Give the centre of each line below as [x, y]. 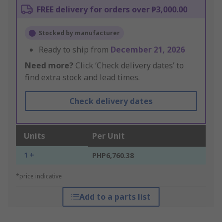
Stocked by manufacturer [79, 33]
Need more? [49, 66]
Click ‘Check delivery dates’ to [129, 66]
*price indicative [39, 176]
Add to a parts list [115, 197]
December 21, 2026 [148, 50]
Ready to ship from [75, 50]
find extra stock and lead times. [82, 78]
